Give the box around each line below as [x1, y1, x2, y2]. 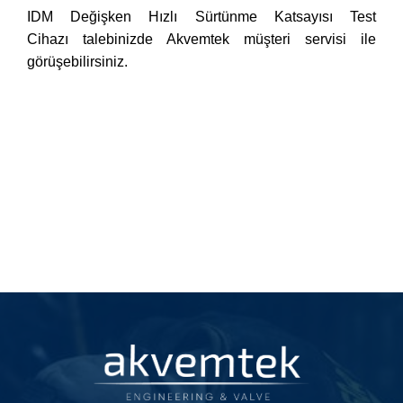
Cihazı [27, 31, 83, 47]
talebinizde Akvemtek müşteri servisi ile [83, 31, 376, 47]
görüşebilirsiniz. [27, 53, 128, 69]
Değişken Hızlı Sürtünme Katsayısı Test [70, 8, 377, 24]
